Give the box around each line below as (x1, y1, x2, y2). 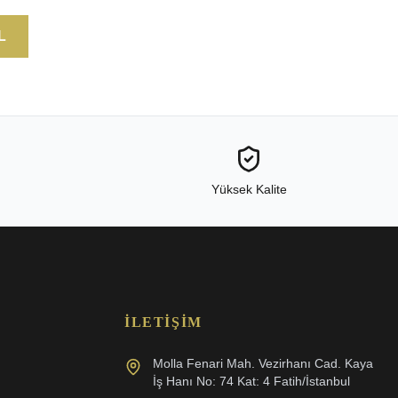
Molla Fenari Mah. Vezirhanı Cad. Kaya (153, 356, 373, 370)
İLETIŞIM (124, 314, 203, 330)
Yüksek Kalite (211, 182, 287, 196)
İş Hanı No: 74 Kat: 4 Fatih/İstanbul (153, 374, 350, 388)
